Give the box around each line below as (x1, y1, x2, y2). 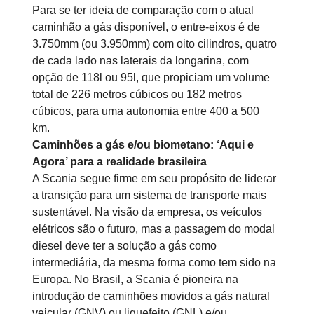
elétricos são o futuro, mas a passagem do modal (32, 223, 275, 235)
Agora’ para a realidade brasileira (32, 156, 207, 168)
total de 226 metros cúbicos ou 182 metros (32, 88, 242, 100)
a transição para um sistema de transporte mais (32, 189, 266, 201)
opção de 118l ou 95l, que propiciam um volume (32, 71, 270, 83)
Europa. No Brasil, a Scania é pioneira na (32, 273, 238, 285)
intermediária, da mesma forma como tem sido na (32, 257, 276, 268)
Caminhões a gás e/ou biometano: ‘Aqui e (32, 139, 254, 151)
